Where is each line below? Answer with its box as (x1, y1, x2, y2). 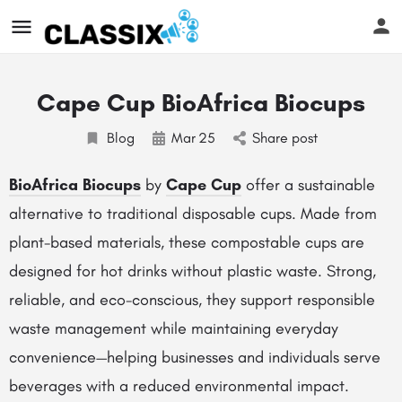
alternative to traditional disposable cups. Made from (9, 204, 377, 223)
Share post (252, 129, 318, 146)
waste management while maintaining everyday (9, 319, 338, 338)
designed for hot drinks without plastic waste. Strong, (9, 261, 376, 281)
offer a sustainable (241, 175, 375, 195)
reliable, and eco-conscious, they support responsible (9, 290, 375, 310)
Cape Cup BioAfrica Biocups (37, 87, 365, 118)
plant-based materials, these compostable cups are (9, 232, 364, 252)
